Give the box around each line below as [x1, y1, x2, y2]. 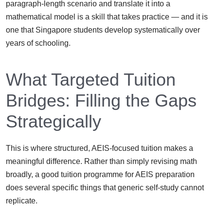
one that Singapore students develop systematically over [6, 25, 200, 34]
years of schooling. [6, 38, 71, 47]
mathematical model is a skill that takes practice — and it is [6, 12, 208, 21]
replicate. [6, 196, 37, 205]
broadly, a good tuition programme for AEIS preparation [6, 170, 195, 179]
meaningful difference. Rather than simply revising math [6, 157, 197, 165]
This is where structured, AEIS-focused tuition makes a [6, 144, 193, 152]
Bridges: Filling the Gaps [6, 90, 197, 110]
